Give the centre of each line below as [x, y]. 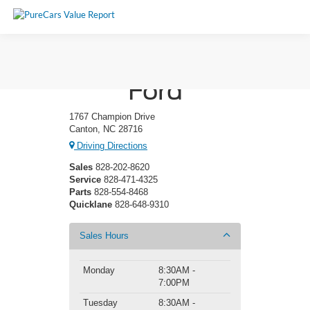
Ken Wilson [155, 64]
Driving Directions [111, 146]
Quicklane [91, 205]
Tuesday [100, 303]
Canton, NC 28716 [106, 129]
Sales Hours [104, 236]
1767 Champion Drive [112, 116]
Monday [99, 271]
